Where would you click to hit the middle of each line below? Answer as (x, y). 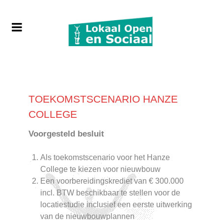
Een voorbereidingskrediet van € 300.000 (112, 181)
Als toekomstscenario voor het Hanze (105, 158)
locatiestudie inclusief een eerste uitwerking (116, 205)
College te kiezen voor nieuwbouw (100, 169)
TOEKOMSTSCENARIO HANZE (103, 99)
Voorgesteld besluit (66, 134)
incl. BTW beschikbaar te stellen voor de (110, 193)
